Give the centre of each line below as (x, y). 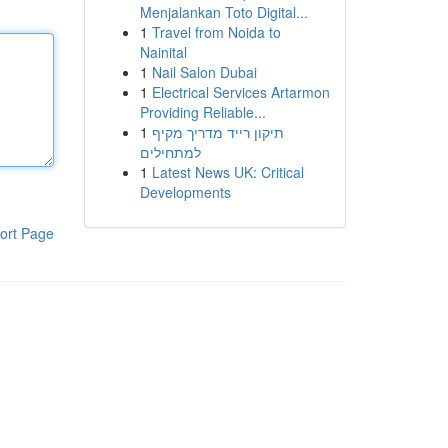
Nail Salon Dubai (204, 72)
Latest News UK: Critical (227, 172)
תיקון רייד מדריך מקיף (217, 132)
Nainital (163, 52)
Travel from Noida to (216, 32)
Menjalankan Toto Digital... (223, 12)
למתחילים (170, 152)
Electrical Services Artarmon (240, 92)
